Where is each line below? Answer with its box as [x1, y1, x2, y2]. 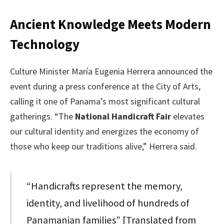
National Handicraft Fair [75, 110, 171, 122]
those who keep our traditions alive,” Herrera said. [10, 140, 197, 152]
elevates [171, 110, 204, 122]
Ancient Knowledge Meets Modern [10, 15, 211, 32]
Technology [10, 35, 79, 52]
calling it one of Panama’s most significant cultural [10, 95, 200, 107]
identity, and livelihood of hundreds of [26, 196, 190, 210]
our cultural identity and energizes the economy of [10, 125, 199, 137]
